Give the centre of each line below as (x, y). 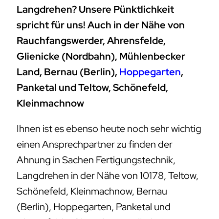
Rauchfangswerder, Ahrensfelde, (91, 41)
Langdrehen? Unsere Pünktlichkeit (95, 10)
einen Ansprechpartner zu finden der (95, 144)
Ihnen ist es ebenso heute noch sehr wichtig (109, 129)
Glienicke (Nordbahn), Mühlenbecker (101, 56)
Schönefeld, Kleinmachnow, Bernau (92, 191)
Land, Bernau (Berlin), (68, 72)
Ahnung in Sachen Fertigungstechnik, (96, 160)
